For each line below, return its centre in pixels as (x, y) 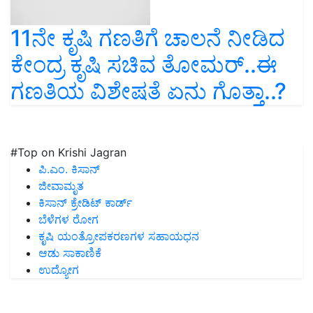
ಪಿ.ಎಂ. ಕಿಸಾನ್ (69, 169)
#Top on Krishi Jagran (68, 153)
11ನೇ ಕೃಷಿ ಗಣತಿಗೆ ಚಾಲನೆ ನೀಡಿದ (148, 38)
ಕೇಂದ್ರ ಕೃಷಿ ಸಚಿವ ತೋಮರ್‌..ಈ (144, 65)
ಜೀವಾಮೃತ (61, 186)
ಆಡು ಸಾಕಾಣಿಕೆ (70, 253)
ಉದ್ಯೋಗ (59, 270)
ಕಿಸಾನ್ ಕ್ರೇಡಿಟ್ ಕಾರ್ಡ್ (85, 203)
